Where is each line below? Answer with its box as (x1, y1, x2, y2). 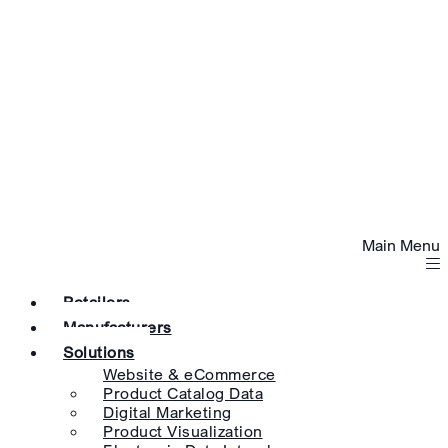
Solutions (63, 342, 135, 362)
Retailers (63, 292, 131, 312)
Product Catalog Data (103, 383, 263, 403)
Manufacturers (63, 317, 172, 337)
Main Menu (362, 235, 440, 255)
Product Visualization (103, 421, 263, 441)
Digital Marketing (103, 402, 232, 422)
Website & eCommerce (103, 364, 276, 384)
